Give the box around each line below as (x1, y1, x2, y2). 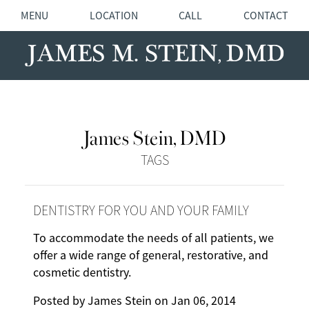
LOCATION (89, 8, 138, 23)
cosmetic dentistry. (33, 265, 131, 281)
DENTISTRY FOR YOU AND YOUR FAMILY (33, 202, 249, 219)
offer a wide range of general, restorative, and (33, 248, 268, 263)
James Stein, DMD (83, 119, 226, 152)
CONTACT (243, 8, 289, 23)
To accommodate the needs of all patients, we (33, 230, 274, 246)
